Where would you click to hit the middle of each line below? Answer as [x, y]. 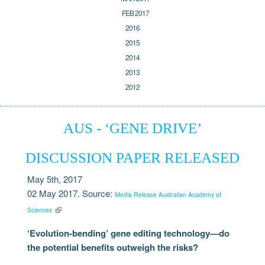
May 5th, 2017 [55, 179]
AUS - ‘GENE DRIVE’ [132, 127]
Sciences [40, 209]
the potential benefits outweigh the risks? [113, 247]
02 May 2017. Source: [71, 193]
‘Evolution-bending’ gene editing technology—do [129, 233]
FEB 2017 [135, 12]
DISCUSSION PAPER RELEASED [132, 157]
